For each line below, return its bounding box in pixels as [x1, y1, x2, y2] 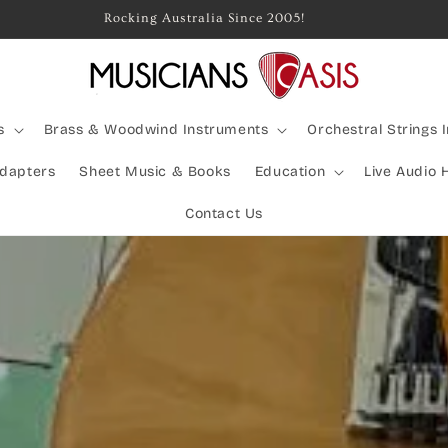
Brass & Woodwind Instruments [43, 121, 269, 138]
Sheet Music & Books [79, 163, 231, 180]
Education [254, 163, 326, 180]
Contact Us [185, 205, 263, 222]
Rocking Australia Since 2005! [103, 11, 305, 25]
